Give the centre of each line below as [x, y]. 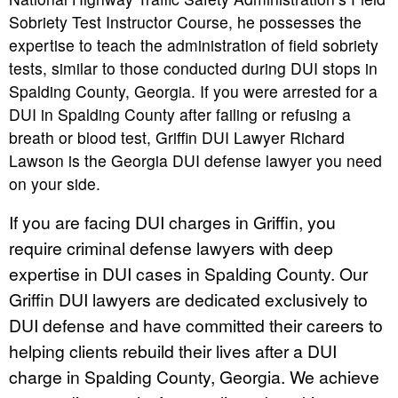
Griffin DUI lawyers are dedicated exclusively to [188, 298]
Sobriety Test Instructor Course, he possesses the [185, 21]
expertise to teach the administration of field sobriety [194, 44]
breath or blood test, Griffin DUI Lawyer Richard [177, 137]
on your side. [55, 183]
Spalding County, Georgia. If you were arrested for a [193, 91]
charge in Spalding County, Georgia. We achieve [194, 376]
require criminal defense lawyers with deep [171, 247]
